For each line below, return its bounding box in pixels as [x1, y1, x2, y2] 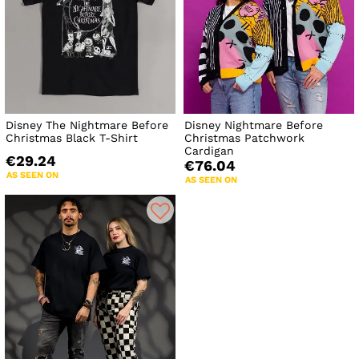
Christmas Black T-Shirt [6, 131, 138, 145]
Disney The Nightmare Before [6, 119, 168, 132]
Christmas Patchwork [184, 131, 305, 145]
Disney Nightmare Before [184, 119, 324, 132]
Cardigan [184, 144, 235, 158]
